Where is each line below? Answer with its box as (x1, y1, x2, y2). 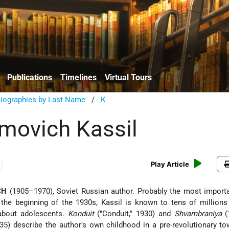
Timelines (60, 72, 97, 82)
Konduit (67, 209, 94, 219)
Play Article (151, 160, 190, 169)
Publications (7, 72, 52, 82)
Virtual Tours (105, 72, 152, 82)
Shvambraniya (174, 209, 222, 219)
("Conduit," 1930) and (94, 209, 174, 219)
